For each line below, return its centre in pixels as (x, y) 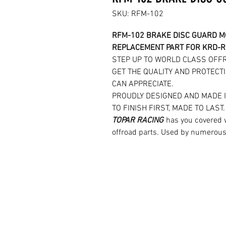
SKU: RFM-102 (138, 14)
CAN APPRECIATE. (143, 84)
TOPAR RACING (138, 121)
